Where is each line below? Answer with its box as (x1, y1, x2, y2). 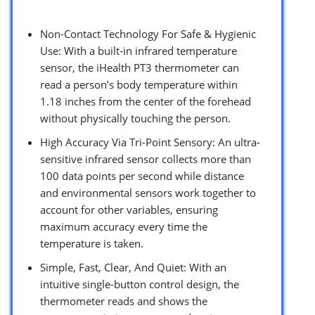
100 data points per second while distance (40, 168, 244, 183)
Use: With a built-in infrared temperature (40, 43, 237, 58)
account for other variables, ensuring (40, 202, 218, 217)
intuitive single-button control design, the (40, 276, 239, 291)
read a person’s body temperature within (40, 77, 238, 91)
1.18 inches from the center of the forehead (40, 94, 251, 108)
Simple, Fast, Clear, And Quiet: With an (40, 259, 226, 274)
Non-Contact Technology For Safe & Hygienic (40, 26, 256, 41)
